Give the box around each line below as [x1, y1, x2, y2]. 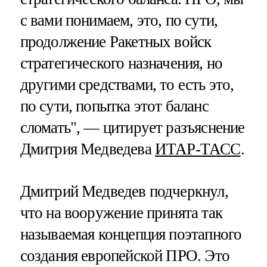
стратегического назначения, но [20, 54, 223, 72]
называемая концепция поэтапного [20, 225, 242, 243]
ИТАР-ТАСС [154, 139, 241, 158]
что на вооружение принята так [20, 203, 222, 222]
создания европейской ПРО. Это [20, 246, 229, 265]
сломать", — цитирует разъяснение [20, 118, 245, 136]
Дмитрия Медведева [20, 139, 155, 158]
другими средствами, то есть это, [20, 75, 234, 94]
